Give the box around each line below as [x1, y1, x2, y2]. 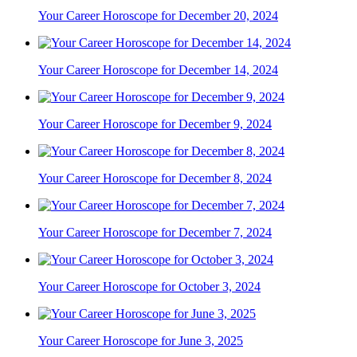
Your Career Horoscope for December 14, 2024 [38, 62, 278, 76]
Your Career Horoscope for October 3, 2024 [38, 279, 261, 293]
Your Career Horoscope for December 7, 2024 [38, 225, 272, 239]
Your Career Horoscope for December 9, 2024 [38, 116, 272, 131]
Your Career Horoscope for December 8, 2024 [38, 171, 272, 185]
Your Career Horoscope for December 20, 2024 [38, 8, 278, 22]
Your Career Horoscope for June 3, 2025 [38, 333, 243, 347]
